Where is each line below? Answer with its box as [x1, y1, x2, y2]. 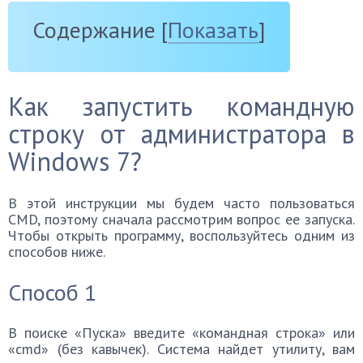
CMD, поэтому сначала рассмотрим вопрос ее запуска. [8, 210, 355, 229]
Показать [168, 15, 258, 45]
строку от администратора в [8, 117, 355, 152]
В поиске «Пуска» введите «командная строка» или [8, 323, 355, 343]
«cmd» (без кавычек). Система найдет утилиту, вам [8, 340, 355, 359]
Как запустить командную [8, 89, 355, 124]
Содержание [32, 15, 156, 45]
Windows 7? [8, 144, 142, 179]
